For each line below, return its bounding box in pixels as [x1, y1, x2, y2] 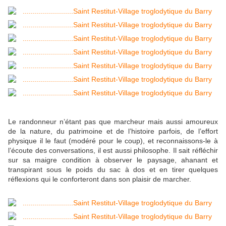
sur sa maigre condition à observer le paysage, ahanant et [8, 156, 218, 164]
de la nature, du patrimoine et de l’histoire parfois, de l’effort [8, 127, 218, 136]
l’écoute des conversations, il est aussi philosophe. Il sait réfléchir [8, 146, 218, 155]
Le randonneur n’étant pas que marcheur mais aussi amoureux [8, 118, 218, 126]
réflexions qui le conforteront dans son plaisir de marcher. [8, 175, 193, 184]
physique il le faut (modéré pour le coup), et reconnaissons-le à [8, 137, 218, 145]
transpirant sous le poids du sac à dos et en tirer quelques [8, 165, 218, 174]
